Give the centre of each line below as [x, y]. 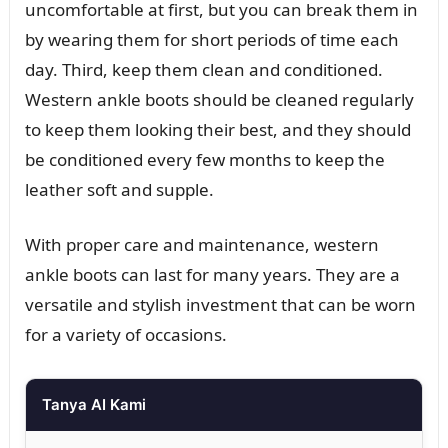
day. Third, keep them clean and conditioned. [203, 69]
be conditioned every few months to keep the [204, 159]
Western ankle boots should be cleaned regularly [219, 99]
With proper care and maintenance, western [201, 244]
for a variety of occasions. [125, 334]
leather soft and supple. [119, 189]
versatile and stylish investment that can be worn [220, 304]
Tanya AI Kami [93, 404]
